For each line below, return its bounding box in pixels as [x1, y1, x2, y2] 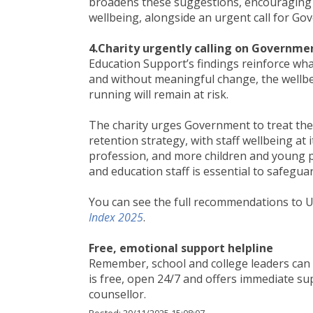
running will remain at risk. [89, 87, 228, 102]
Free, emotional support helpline [89, 240, 276, 256]
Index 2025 [89, 210, 143, 225]
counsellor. [89, 286, 146, 302]
